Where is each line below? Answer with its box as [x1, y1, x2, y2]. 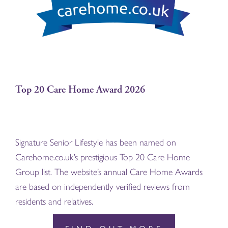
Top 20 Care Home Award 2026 [15, 83, 145, 96]
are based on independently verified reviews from [15, 181, 190, 193]
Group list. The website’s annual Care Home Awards [15, 166, 203, 178]
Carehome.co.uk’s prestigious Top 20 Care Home [15, 152, 190, 163]
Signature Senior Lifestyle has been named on [15, 137, 176, 149]
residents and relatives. [15, 196, 93, 208]
